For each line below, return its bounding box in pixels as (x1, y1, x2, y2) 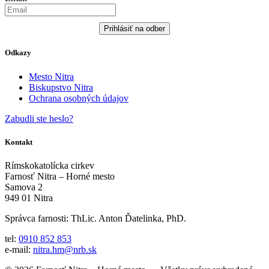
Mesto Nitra (29, 71, 74, 82)
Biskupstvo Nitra (29, 82, 93, 92)
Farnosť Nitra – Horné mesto (5, 171, 115, 181)
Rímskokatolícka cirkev (5, 160, 94, 171)
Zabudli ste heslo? (5, 113, 73, 124)
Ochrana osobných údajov (29, 92, 128, 103)
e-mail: (5, 244, 33, 255)
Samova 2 (5, 181, 43, 192)
